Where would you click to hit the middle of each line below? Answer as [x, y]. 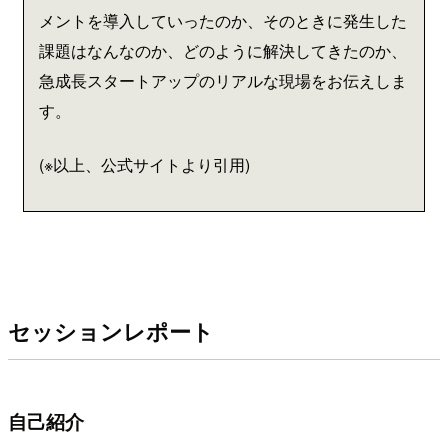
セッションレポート [111, 330]
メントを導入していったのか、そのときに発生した [223, 21]
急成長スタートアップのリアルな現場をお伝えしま [223, 81]
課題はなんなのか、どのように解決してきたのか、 [223, 51]
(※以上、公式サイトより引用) [144, 165]
